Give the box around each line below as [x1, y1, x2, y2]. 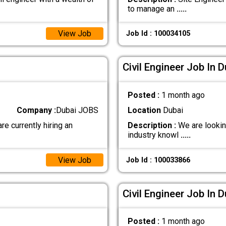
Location [127, 105, 161, 116]
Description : [127, 121, 176, 131]
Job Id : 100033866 [126, 155, 190, 164]
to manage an [127, 4, 177, 14]
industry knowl [127, 130, 181, 140]
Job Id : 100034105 [126, 29, 190, 38]
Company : [17, 105, 56, 116]
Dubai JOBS [56, 105, 99, 116]
